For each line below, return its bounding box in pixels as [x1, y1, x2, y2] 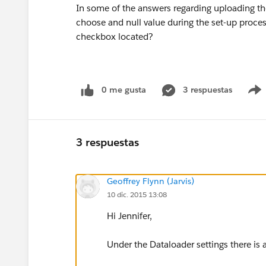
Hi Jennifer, [107, 210, 152, 221]
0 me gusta [102, 84, 146, 95]
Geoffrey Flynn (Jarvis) [107, 175, 194, 186]
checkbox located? [76, 31, 153, 42]
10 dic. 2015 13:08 [107, 189, 167, 199]
